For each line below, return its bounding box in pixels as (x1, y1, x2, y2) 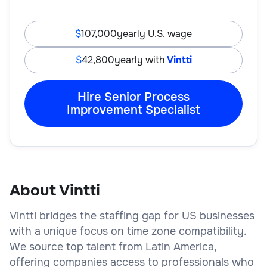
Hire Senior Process (77, 89, 190, 104)
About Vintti (10, 180, 100, 200)
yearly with (114, 53, 167, 66)
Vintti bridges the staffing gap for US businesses (10, 209, 254, 222)
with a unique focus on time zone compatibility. (10, 224, 246, 238)
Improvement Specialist (67, 102, 200, 117)
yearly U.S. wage (117, 27, 192, 40)
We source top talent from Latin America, (10, 240, 216, 253)
